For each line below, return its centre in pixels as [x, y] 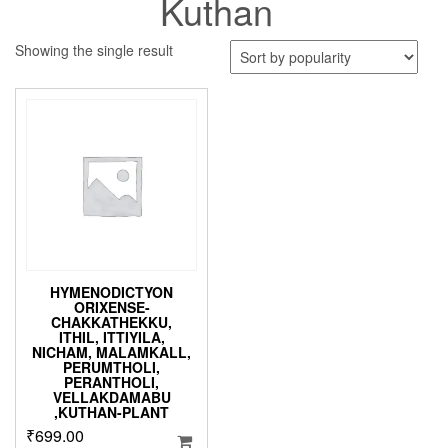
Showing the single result [94, 50]
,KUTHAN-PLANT [112, 411]
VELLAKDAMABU [111, 396]
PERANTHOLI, [112, 381]
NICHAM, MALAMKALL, [112, 351]
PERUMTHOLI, [112, 366]
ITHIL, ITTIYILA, [111, 336]
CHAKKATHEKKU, [112, 321]
